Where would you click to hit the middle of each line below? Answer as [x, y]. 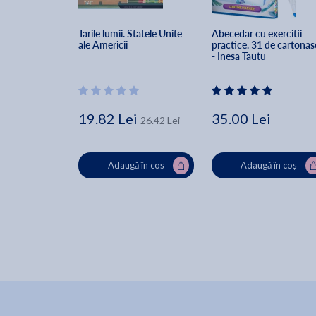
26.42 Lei [160, 121]
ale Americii [103, 45]
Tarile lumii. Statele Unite [131, 34]
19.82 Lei [108, 119]
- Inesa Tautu [238, 56]
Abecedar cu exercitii [257, 34]
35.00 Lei [241, 119]
